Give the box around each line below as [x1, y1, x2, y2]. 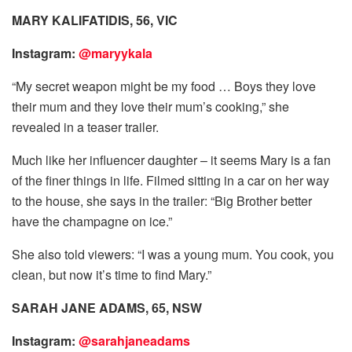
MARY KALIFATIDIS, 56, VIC [12, 10, 178, 29]
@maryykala [79, 43, 152, 62]
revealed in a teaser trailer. [12, 117, 159, 136]
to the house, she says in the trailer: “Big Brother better [12, 191, 312, 210]
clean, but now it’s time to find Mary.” [12, 265, 211, 284]
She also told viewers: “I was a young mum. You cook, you [12, 244, 334, 263]
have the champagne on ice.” [12, 211, 172, 230]
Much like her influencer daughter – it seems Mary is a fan [12, 150, 331, 169]
